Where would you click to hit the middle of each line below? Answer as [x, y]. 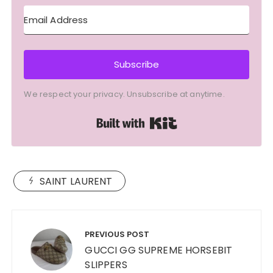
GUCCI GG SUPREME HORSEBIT [159, 250]
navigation [48, 236]
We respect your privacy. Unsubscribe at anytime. [124, 94]
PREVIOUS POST [117, 235]
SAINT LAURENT [76, 182]
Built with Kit [206, 119]
